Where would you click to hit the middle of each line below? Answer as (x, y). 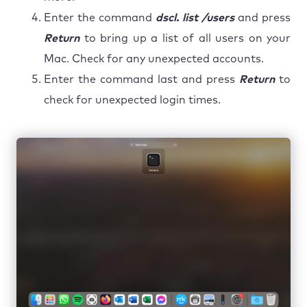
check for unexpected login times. (132, 100)
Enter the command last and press (142, 79)
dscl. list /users (195, 17)
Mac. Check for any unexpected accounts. (154, 59)
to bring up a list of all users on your (185, 38)
